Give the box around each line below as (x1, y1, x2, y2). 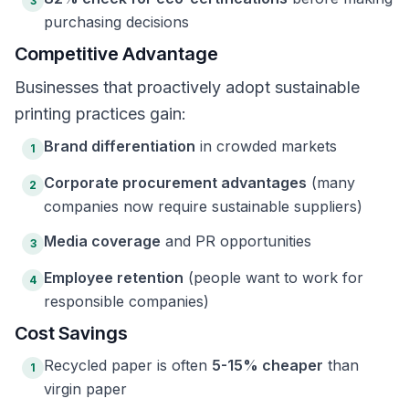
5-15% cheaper (212, 356, 323, 374)
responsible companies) (44, 292, 209, 310)
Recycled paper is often (44, 356, 212, 374)
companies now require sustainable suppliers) (44, 197, 362, 215)
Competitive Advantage (15, 43, 218, 65)
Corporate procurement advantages (44, 173, 307, 192)
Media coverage (44, 232, 161, 250)
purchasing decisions (44, 13, 189, 31)
